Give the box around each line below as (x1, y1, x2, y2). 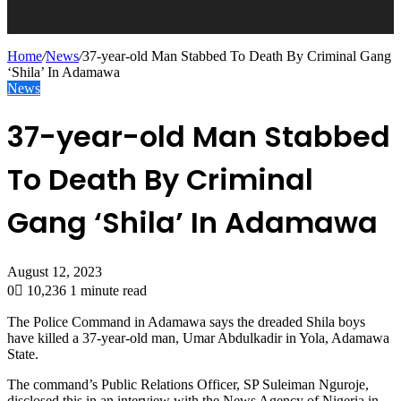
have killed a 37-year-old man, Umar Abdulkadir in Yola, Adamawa (7, 329, 389, 346)
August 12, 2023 (7, 263, 102, 279)
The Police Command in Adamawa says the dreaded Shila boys (7, 313, 365, 329)
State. (7, 346, 38, 362)
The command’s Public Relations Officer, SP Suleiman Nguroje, (7, 376, 369, 392)
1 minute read (70, 282, 147, 298)
